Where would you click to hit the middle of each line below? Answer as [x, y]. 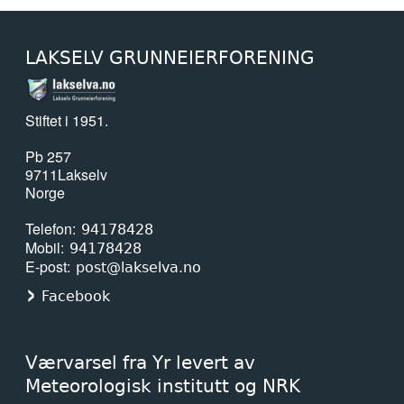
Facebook [76, 296]
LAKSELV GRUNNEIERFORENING [170, 58]
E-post [46, 266]
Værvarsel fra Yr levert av [140, 362]
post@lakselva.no [139, 267]
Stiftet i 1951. [67, 120]
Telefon [49, 228]
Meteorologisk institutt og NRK [163, 386]
